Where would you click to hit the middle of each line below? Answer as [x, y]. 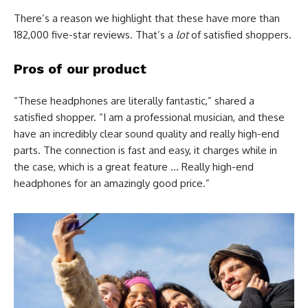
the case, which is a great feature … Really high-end [134, 167]
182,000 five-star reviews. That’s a [95, 35]
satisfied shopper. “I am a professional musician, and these [149, 118]
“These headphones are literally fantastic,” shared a [134, 101]
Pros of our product [80, 69]
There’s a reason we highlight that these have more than [147, 19]
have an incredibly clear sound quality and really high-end [146, 134]
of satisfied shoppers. [240, 35]
